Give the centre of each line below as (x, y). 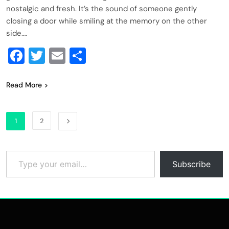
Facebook (61, 55)
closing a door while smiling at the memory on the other (107, 21)
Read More (24, 85)
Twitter (72, 55)
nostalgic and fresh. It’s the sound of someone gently (101, 8)
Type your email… (18, 150)
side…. (17, 33)
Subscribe (191, 164)
